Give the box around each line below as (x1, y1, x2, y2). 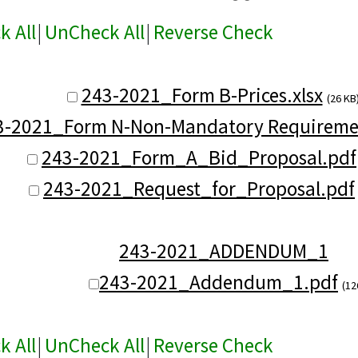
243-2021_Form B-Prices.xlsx (81, 82, 323, 108)
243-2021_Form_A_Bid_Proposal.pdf (42, 144, 356, 170)
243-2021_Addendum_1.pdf (99, 268, 338, 295)
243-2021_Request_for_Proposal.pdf (43, 175, 355, 201)
